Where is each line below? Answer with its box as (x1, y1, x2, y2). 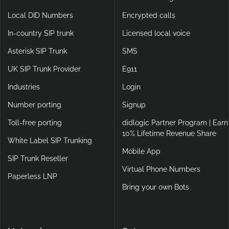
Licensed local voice (122, 29, 190, 37)
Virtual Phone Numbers (122, 165, 200, 173)
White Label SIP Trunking (8, 136, 92, 145)
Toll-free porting (8, 118, 62, 127)
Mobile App (122, 147, 161, 155)
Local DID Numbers (8, 11, 73, 19)
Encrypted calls (122, 11, 175, 19)
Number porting (8, 100, 61, 109)
